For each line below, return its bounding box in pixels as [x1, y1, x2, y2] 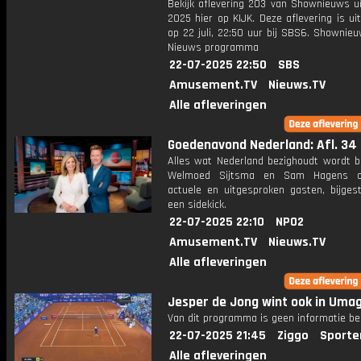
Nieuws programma [168, 40, 259, 55]
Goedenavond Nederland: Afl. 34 [168, 136, 357, 154]
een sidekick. [168, 197, 226, 212]
